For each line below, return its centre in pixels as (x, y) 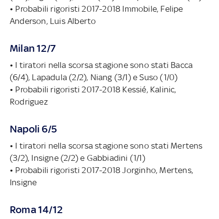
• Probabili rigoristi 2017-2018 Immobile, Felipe (97, 9)
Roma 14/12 (36, 209)
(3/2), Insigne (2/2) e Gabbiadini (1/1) (77, 158)
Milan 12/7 (33, 48)
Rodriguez (29, 101)
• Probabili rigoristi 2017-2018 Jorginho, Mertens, (101, 170)
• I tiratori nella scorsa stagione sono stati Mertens (106, 145)
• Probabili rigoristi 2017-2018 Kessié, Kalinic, (93, 89)
